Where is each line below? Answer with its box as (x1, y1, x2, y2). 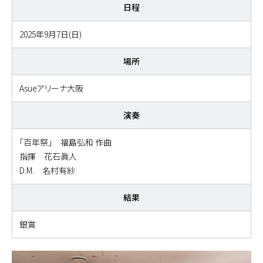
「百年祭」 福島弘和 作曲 (19, 136, 112, 148)
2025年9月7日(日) (19, 28, 82, 40)
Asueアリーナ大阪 (19, 82, 83, 94)
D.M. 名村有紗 (19, 164, 75, 176)
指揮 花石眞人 (19, 150, 77, 162)
